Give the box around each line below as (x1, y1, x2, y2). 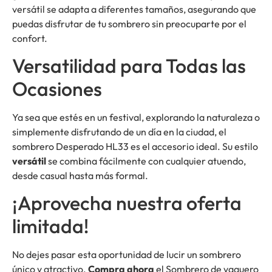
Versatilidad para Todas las (12, 53, 246, 78)
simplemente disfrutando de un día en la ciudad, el (12, 126, 226, 138)
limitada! (12, 214, 89, 239)
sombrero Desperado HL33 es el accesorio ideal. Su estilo (12, 140, 258, 153)
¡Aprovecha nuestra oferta (12, 191, 242, 216)
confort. (12, 32, 47, 44)
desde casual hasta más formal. (12, 169, 148, 182)
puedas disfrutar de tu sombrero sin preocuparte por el (12, 17, 246, 30)
